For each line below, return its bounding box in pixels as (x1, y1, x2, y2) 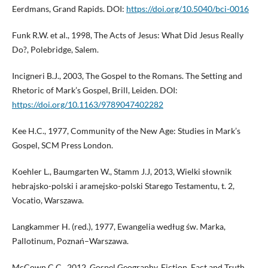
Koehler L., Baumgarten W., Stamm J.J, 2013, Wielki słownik (11, 166, 232, 177)
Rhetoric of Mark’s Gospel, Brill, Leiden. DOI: (11, 85, 178, 96)
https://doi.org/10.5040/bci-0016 (126, 4, 249, 14)
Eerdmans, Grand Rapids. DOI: (11, 4, 126, 14)
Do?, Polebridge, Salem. (11, 44, 99, 55)
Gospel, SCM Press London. (11, 140, 113, 151)
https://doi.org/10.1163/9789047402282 (11, 99, 163, 110)
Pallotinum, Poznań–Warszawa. (11, 236, 129, 246)
